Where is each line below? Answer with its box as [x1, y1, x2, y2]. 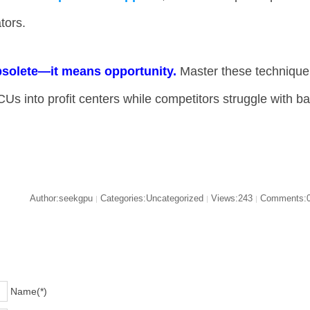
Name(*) [10, 285, 48, 297]
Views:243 [208, 193, 255, 203]
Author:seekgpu [29, 193, 95, 203]
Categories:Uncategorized [97, 193, 206, 203]
